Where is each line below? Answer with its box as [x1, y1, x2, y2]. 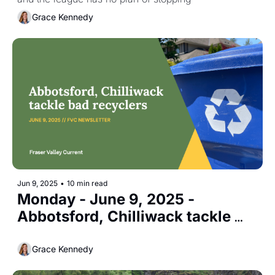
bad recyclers [17, 224, 115, 242]
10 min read [67, 178, 107, 188]
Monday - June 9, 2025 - [17, 190, 195, 208]
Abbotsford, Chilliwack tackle [17, 207, 231, 225]
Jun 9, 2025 [17, 178, 58, 188]
